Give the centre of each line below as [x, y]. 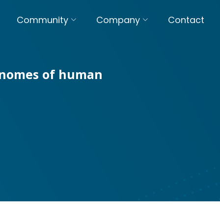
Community [42, 20]
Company [118, 20]
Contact [186, 20]
